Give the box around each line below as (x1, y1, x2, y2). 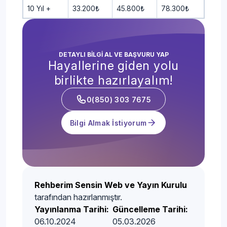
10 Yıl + (27, 4, 51, 13)
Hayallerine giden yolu (48, 58, 179, 73)
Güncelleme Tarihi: (112, 204, 188, 215)
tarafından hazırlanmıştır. (34, 192, 122, 203)
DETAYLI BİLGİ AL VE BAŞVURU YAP (58, 51, 169, 59)
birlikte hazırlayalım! (54, 73, 173, 88)
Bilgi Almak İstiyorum (69, 118, 147, 127)
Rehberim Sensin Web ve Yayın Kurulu (34, 180, 187, 191)
